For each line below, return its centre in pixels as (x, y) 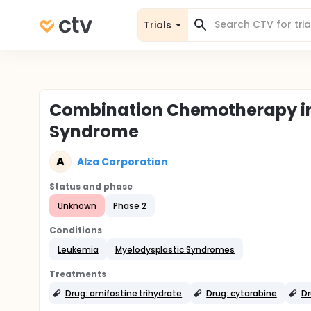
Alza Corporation (123, 161)
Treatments (78, 274)
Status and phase (91, 186)
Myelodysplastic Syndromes (175, 249)
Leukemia (78, 249)
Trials (158, 25)
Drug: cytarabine (242, 293)
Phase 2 (129, 205)
